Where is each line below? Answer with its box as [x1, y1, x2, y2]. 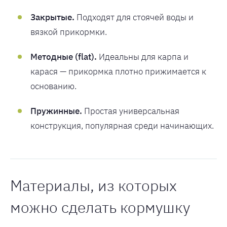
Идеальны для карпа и [97, 51, 188, 62]
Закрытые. [30, 12, 74, 23]
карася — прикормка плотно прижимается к [30, 66, 206, 77]
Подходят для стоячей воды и [74, 12, 194, 23]
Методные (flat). [30, 51, 97, 62]
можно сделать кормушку [10, 197, 190, 217]
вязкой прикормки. [30, 26, 107, 37]
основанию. [30, 81, 77, 92]
